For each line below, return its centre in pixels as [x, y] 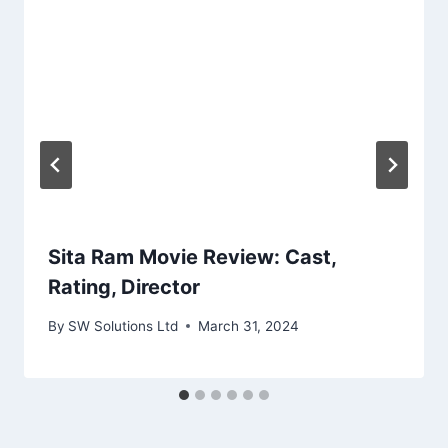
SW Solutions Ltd [123, 325]
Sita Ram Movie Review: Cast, [192, 257]
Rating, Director [124, 287]
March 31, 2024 [249, 325]
